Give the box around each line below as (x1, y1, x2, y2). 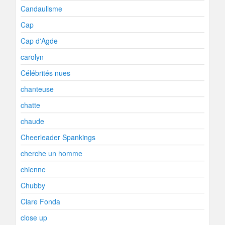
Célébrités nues (21, 68, 70, 78)
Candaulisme (21, 4, 62, 14)
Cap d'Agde (21, 36, 58, 46)
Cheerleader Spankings (21, 132, 95, 142)
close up (21, 212, 47, 222)
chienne (21, 164, 46, 174)
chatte (21, 100, 40, 110)
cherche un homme (21, 148, 82, 158)
